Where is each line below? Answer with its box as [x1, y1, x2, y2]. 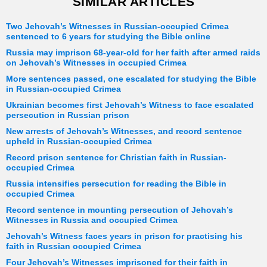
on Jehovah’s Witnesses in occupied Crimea [6, 58, 187, 68]
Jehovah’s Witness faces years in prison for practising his [6, 232, 243, 241]
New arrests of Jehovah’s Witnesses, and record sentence [6, 127, 242, 136]
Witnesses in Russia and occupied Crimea [6, 216, 178, 225]
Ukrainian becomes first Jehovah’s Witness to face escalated [6, 101, 254, 110]
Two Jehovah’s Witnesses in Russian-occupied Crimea [6, 22, 229, 32]
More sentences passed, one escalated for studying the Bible [6, 74, 256, 84]
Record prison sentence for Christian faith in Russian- [6, 153, 226, 163]
